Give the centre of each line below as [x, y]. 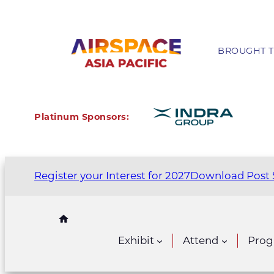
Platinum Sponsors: [82, 117]
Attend [201, 241]
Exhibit [136, 241]
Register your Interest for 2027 [112, 176]
